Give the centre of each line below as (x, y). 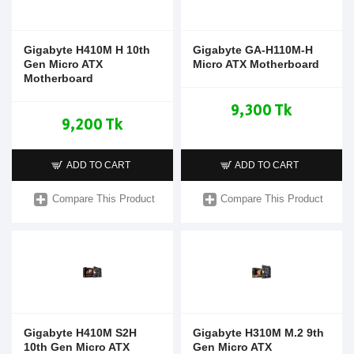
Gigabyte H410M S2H (80, 332)
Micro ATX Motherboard (256, 64)
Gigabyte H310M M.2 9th (258, 332)
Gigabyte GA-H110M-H (252, 49)
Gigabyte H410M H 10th (87, 49)
